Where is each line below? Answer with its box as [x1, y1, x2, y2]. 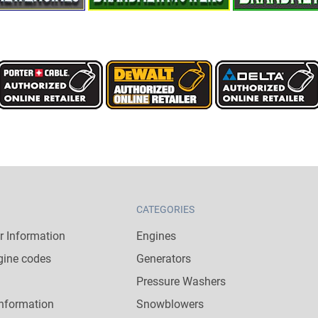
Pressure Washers [136, 274, 226, 288]
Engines [136, 229, 176, 243]
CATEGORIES [136, 203, 194, 215]
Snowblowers [136, 297, 204, 311]
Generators [136, 251, 191, 265]
